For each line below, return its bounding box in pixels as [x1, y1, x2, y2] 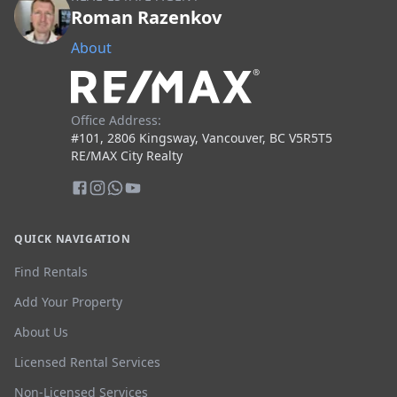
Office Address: [71, 112, 161, 129]
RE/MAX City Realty [71, 147, 183, 165]
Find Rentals [14, 263, 88, 281]
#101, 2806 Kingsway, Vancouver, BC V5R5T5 [71, 129, 332, 147]
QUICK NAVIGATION [14, 231, 131, 247]
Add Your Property [14, 293, 122, 311]
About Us [14, 323, 68, 341]
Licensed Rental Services [14, 354, 160, 371]
